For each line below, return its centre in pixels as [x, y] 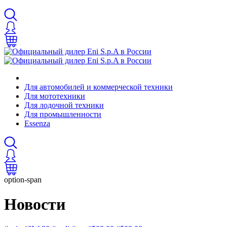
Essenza [37, 123]
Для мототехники [55, 96]
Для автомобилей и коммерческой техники [99, 87]
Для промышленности [63, 114]
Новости [35, 204]
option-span [23, 179]
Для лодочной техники [64, 105]
